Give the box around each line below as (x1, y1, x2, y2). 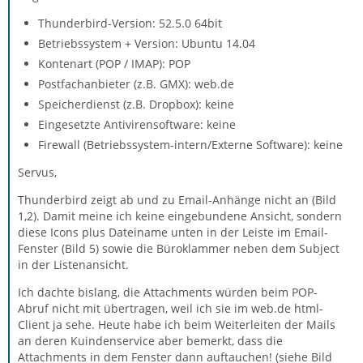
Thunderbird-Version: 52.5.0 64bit (38, 15, 222, 31)
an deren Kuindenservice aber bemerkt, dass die (18, 333, 283, 348)
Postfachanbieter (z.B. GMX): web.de (38, 76, 234, 92)
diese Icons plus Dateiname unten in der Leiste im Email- (18, 224, 328, 240)
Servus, (18, 164, 57, 180)
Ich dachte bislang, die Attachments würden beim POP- (18, 284, 318, 300)
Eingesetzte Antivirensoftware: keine (38, 117, 236, 132)
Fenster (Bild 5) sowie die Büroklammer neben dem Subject (18, 241, 340, 256)
